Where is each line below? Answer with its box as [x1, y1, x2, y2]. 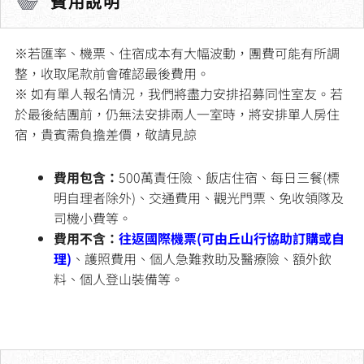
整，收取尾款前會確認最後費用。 [15, 63, 210, 83]
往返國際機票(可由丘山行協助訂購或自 [119, 227, 344, 248]
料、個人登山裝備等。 [54, 268, 184, 288]
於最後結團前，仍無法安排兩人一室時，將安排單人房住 [15, 103, 340, 123]
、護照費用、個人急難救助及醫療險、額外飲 [71, 248, 331, 268]
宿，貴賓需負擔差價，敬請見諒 [15, 123, 197, 144]
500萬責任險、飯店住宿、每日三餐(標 [119, 167, 340, 187]
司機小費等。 [54, 207, 132, 227]
